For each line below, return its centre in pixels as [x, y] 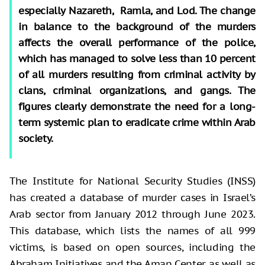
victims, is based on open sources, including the [132, 247]
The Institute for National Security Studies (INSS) [132, 181]
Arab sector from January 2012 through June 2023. [132, 214]
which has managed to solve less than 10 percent [137, 58]
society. [36, 138]
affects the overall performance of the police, [137, 42]
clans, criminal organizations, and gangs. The [137, 90]
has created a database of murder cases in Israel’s [132, 197]
